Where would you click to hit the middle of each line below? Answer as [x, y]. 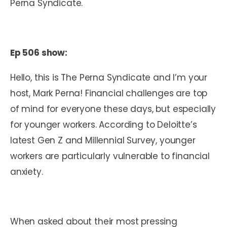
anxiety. [28, 172]
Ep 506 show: [39, 52]
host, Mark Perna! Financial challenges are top [109, 93]
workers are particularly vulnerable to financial [110, 156]
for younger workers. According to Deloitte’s [104, 124]
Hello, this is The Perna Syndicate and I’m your [109, 77]
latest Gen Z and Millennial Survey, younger [103, 140]
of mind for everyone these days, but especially [113, 109]
